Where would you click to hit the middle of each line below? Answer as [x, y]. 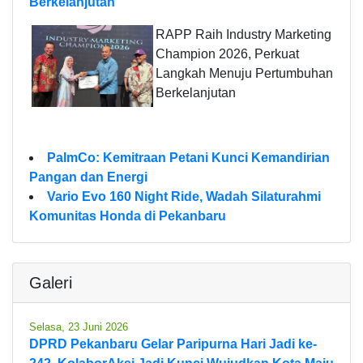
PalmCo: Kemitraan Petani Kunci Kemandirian [188, 157]
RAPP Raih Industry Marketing [243, 34]
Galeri [51, 282]
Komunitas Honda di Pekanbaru [128, 216]
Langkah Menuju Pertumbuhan [244, 73]
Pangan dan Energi [88, 177]
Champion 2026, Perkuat [227, 53]
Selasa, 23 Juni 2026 [79, 327]
